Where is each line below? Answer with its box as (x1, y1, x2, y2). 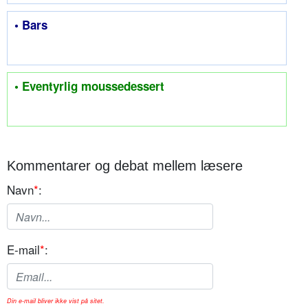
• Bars (14, 16, 47, 34)
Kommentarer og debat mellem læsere (7, 158, 243, 174)
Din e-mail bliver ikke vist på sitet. (7, 296, 104, 306)
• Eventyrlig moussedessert (14, 78, 164, 95)
